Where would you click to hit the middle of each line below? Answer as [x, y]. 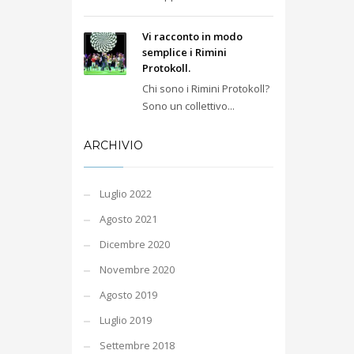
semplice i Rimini [185, 52]
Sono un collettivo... [188, 106]
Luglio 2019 [126, 320]
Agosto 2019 [128, 295]
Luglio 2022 [126, 194]
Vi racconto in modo [192, 36]
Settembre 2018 [137, 345]
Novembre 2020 [137, 269]
